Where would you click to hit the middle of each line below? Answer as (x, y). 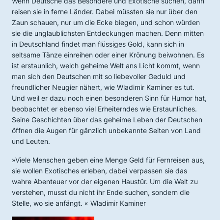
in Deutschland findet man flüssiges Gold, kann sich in (98, 44)
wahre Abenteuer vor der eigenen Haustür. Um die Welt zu (105, 181)
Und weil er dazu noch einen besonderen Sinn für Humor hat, (109, 98)
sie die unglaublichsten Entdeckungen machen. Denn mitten (108, 33)
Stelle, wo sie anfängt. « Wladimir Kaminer (79, 203)
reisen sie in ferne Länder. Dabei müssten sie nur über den (105, 12)
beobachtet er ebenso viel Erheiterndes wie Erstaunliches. (104, 109)
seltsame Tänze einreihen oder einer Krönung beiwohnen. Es (108, 55)
